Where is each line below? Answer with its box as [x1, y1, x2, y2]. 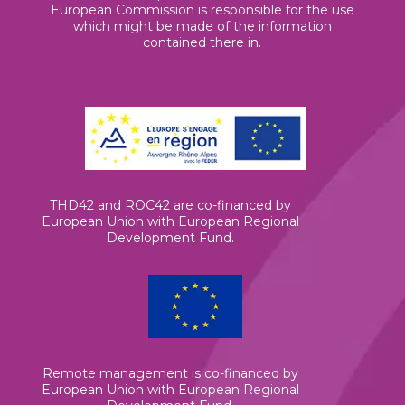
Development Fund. [106, 229, 234, 246]
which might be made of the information [72, 17, 332, 34]
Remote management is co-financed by [42, 364, 298, 381]
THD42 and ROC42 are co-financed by [49, 196, 291, 213]
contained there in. [143, 33, 262, 51]
